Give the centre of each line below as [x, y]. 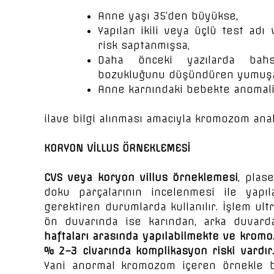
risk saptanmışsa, [144, 45]
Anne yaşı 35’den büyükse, [168, 16]
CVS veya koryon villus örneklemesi [141, 177]
